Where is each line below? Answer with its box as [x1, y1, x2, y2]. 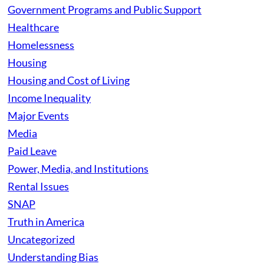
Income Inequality [8, 91, 91, 104]
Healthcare [8, 20, 59, 34]
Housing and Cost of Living [8, 73, 130, 87]
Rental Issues [8, 179, 69, 193]
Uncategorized [8, 232, 75, 246]
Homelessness [8, 38, 74, 51]
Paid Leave [8, 144, 57, 157]
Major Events [8, 108, 69, 122]
